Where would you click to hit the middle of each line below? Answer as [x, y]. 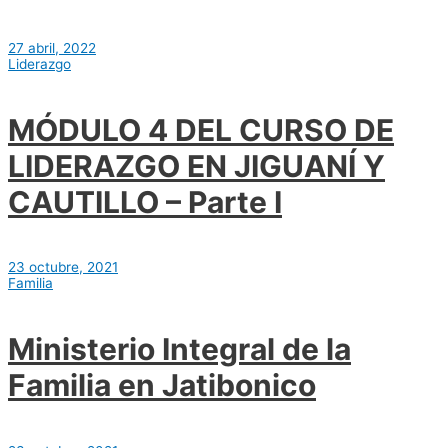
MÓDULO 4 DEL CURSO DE [201, 129]
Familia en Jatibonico [162, 385]
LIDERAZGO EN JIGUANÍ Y [196, 165]
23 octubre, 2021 [63, 267]
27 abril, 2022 [52, 47]
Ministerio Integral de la [179, 349]
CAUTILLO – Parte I [145, 201]
